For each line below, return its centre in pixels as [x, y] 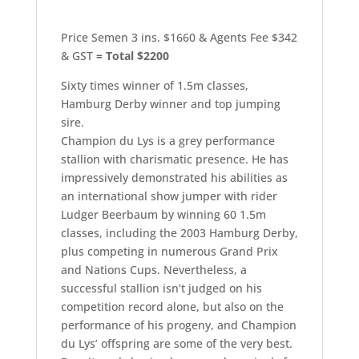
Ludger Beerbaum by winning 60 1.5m [163, 214]
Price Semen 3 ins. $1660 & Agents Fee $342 [179, 37]
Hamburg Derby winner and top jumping [170, 104]
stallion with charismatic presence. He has [174, 159]
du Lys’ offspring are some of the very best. [176, 343]
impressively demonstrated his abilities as [174, 177]
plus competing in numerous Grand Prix [169, 251]
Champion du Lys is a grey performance [167, 141]
